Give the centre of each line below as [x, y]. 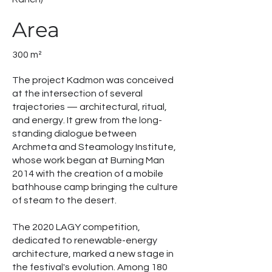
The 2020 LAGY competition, [76, 227]
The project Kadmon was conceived [93, 80]
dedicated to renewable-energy [85, 240]
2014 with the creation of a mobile [88, 174]
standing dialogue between [74, 134]
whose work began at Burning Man [88, 160]
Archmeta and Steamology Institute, [94, 147]
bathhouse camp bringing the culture [95, 187]
